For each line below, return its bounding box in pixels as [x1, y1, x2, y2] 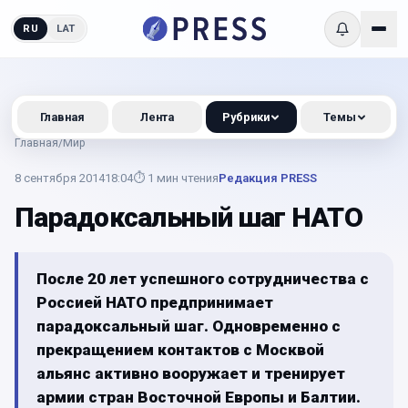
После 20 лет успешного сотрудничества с [36, 270, 369, 288]
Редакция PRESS [219, 171, 317, 185]
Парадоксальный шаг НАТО [15, 201, 362, 233]
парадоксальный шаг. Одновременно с [36, 317, 341, 335]
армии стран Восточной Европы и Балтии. [36, 388, 361, 406]
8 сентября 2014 [15, 171, 105, 185]
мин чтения [157, 171, 219, 185]
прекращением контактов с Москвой [36, 341, 324, 359]
